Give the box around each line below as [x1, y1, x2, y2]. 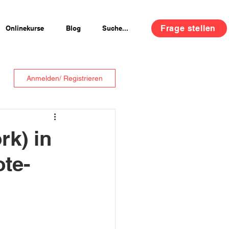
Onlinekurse [6, 24, 44, 32]
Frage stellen [160, 24, 216, 33]
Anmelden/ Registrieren [27, 74, 103, 82]
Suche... [102, 24, 128, 32]
